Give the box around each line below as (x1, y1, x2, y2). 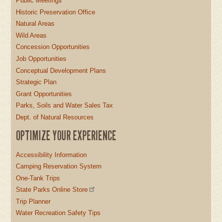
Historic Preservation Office (16, 8, 96, 16)
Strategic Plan (16, 78, 57, 86)
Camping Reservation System (16, 163, 102, 170)
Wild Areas (16, 31, 47, 39)
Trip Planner (16, 197, 51, 205)
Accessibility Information (16, 151, 87, 159)
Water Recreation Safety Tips (16, 209, 101, 217)
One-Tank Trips (16, 174, 60, 182)
